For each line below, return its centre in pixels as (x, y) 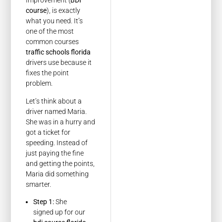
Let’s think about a (54, 101)
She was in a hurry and (61, 122)
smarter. (39, 184)
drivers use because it (59, 63)
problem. (39, 83)
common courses (53, 42)
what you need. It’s (55, 21)
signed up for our (59, 212)
